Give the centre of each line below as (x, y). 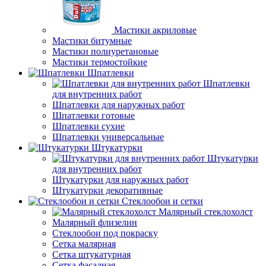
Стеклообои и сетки (162, 201)
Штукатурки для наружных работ (121, 180)
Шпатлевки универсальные (108, 137)
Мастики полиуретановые (105, 51)
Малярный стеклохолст (206, 212)
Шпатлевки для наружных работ (118, 105)
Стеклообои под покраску (105, 233)
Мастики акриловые (155, 30)
